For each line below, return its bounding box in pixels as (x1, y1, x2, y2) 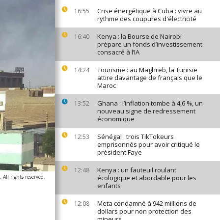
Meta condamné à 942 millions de (97, 199, 196, 208)
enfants (97, 181, 121, 190)
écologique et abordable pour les (97, 173, 196, 182)
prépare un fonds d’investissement (97, 40, 202, 49)
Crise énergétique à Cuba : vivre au (97, 6, 202, 15)
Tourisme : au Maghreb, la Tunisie (97, 65, 197, 74)
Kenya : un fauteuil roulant (97, 165, 176, 174)
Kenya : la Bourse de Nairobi (97, 32, 182, 41)
